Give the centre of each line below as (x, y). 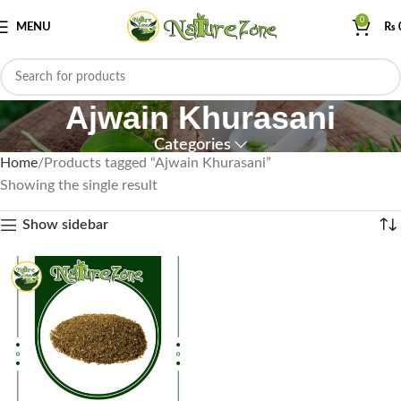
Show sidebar (65, 225)
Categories (192, 145)
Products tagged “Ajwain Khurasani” (158, 163)
